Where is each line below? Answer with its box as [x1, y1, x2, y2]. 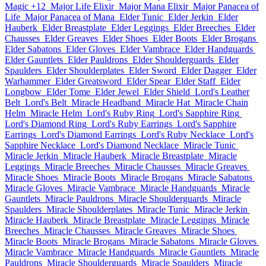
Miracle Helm [30, 108, 82, 118]
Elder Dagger [181, 65, 232, 75]
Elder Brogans [202, 33, 256, 43]
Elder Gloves [66, 44, 115, 54]
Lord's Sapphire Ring [159, 108, 239, 118]
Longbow [5, 87, 42, 97]
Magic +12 [5, 1, 46, 11]
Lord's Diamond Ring [5, 119, 87, 129]
